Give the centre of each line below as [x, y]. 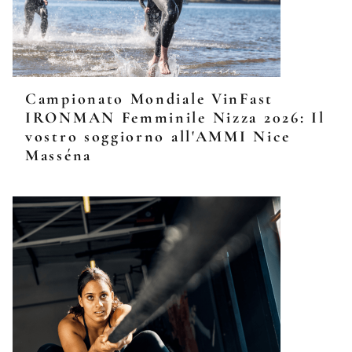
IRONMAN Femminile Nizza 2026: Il [175, 118]
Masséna [59, 156]
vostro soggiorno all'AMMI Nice [158, 137]
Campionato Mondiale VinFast [149, 99]
